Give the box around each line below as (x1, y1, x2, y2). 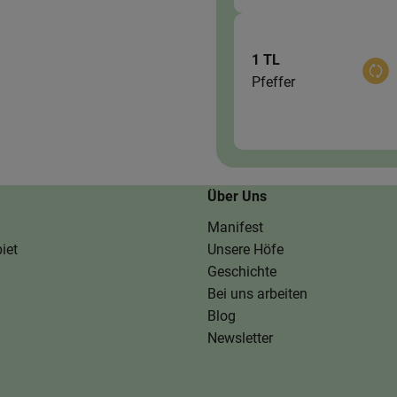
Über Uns (207, 187, 267, 205)
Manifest (207, 218, 263, 236)
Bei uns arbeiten (207, 284, 307, 302)
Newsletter (207, 329, 273, 346)
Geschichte (207, 262, 276, 280)
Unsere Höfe (207, 240, 284, 258)
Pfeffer (252, 73, 295, 90)
